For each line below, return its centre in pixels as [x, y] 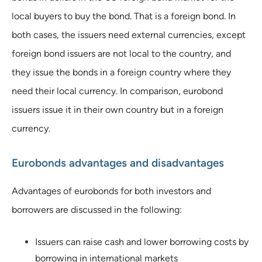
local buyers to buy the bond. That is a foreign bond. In [124, 16]
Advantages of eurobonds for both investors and [111, 191]
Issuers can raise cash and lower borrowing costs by [142, 242]
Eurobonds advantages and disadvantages [118, 163]
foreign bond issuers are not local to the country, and [121, 53]
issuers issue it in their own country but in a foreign [118, 109]
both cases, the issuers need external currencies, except [129, 35]
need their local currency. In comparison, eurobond [117, 91]
